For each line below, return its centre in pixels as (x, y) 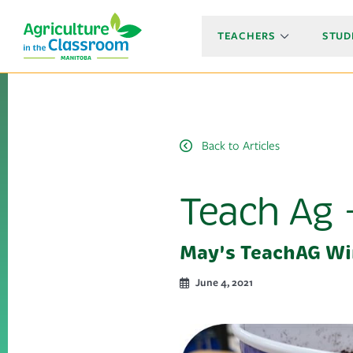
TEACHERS (247, 36)
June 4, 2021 (224, 282)
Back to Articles (241, 146)
